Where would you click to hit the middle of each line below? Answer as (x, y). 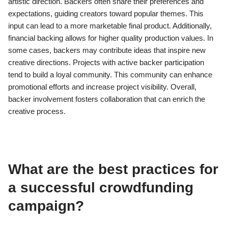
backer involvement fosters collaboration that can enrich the (107, 99)
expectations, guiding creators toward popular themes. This (106, 14)
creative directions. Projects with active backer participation (106, 63)
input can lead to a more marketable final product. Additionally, (110, 26)
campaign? (46, 206)
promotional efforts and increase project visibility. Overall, (102, 87)
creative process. (37, 111)
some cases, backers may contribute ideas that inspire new (107, 50)
